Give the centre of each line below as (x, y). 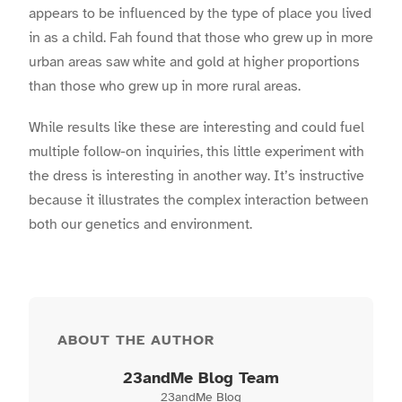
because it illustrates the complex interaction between (199, 200)
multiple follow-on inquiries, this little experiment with (197, 152)
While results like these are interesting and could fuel (197, 127)
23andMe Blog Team (201, 378)
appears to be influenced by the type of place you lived (200, 13)
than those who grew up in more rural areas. (165, 86)
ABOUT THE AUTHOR (136, 341)
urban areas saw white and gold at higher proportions (194, 61)
